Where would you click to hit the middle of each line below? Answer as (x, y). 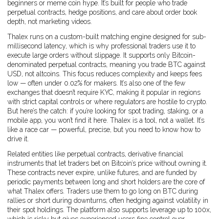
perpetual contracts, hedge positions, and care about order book (102, 12)
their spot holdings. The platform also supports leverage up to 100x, (109, 210)
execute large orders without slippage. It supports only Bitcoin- (101, 55)
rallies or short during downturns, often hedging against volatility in (108, 200)
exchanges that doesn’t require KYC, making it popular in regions (104, 92)
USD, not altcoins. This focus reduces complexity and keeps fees (105, 74)
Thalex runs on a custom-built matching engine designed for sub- (107, 37)
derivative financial (156, 154)
